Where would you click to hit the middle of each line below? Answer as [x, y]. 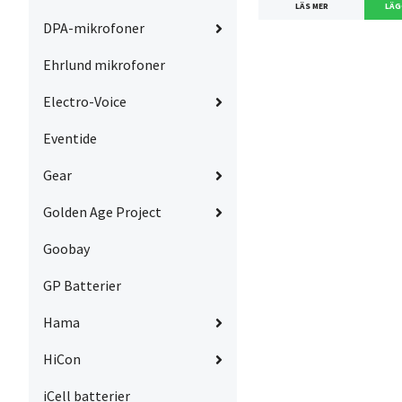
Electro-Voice [85, 102]
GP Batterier [82, 286]
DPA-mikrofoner [94, 28]
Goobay [66, 249]
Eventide [70, 139]
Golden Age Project [102, 212]
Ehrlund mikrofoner [104, 65]
